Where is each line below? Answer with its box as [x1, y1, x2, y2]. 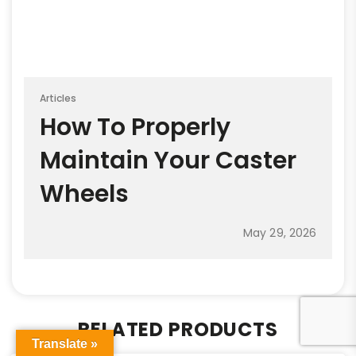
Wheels [40, 177, 129, 211]
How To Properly [40, 110, 230, 145]
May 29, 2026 [243, 225, 316, 242]
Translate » [32, 337, 98, 350]
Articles [40, 91, 77, 106]
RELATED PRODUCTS [78, 315, 278, 342]
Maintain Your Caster [40, 144, 296, 178]
